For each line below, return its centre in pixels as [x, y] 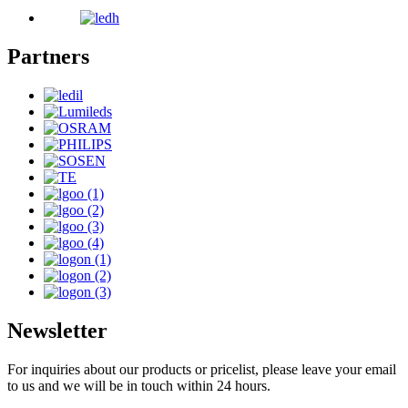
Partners [48, 57]
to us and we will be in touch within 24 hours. [139, 385]
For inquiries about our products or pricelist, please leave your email [202, 369]
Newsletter [57, 330]
